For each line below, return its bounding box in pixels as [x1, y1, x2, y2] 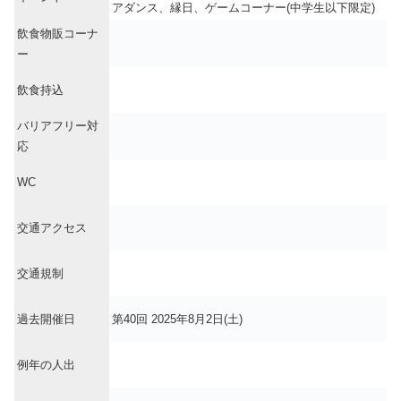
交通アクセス [17, 221, 87, 235]
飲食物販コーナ [17, 27, 98, 41]
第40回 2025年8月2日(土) [112, 312, 243, 327]
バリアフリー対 [17, 119, 98, 133]
